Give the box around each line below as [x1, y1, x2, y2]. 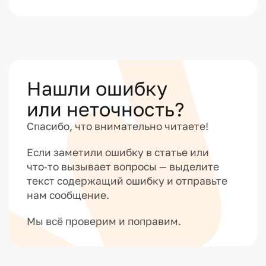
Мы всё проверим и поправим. [26, 214, 181, 227]
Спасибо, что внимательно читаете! [26, 120, 208, 133]
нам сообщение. [26, 189, 109, 202]
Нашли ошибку [26, 77, 167, 100]
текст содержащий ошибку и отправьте [26, 175, 227, 188]
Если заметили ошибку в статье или [26, 146, 209, 159]
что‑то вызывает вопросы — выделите [26, 160, 219, 173]
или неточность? [26, 97, 185, 121]
